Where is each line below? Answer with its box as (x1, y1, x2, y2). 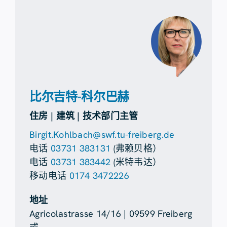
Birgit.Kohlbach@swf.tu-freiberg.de (29, 128, 175, 140)
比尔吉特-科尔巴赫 (29, 88, 129, 104)
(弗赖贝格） (110, 142, 162, 154)
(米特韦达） (110, 156, 162, 168)
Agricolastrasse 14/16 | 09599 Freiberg (29, 207, 193, 219)
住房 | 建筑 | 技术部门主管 (29, 109, 138, 122)
